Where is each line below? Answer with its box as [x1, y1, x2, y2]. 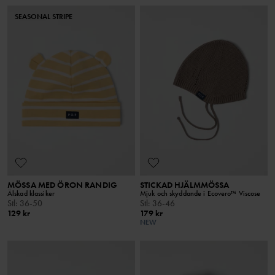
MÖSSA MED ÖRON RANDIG [7, 179, 117, 190]
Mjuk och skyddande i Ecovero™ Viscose [140, 188, 261, 198]
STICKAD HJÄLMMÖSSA [140, 179, 230, 190]
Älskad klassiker [7, 188, 55, 198]
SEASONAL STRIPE [15, 11, 72, 21]
